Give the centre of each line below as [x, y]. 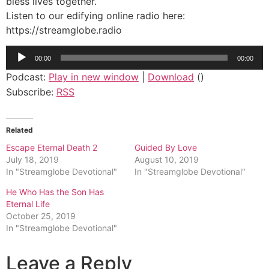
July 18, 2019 [32, 160]
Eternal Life [28, 204]
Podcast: [27, 77]
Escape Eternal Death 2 [52, 148]
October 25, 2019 [41, 216]
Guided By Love [166, 148]
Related [20, 130]
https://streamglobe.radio [64, 30]
